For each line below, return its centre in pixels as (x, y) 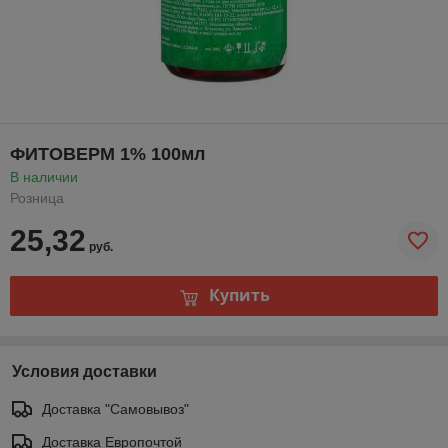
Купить (239, 295)
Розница (37, 197)
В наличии (44, 176)
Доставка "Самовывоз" (115, 408)
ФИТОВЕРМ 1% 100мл (107, 153)
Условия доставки (84, 371)
